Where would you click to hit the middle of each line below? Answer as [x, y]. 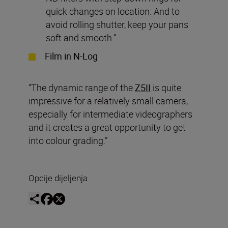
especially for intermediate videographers [110, 114]
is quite [166, 87]
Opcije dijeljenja [58, 178]
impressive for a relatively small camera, [108, 101]
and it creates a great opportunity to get [107, 127]
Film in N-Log [71, 56]
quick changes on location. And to [113, 11]
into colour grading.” [68, 140]
